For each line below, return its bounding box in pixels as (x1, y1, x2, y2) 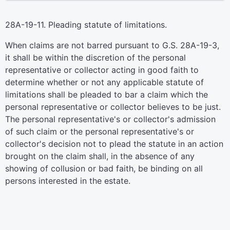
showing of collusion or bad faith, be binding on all (5, 163, 203, 174)
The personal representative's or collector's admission (5, 114, 216, 124)
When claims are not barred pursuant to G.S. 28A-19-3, (5, 40, 219, 50)
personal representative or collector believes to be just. (5, 102, 221, 112)
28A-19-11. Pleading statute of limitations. (5, 20, 167, 30)
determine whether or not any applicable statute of (5, 77, 204, 87)
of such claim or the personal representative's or (5, 126, 194, 137)
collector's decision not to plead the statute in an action (5, 139, 223, 149)
